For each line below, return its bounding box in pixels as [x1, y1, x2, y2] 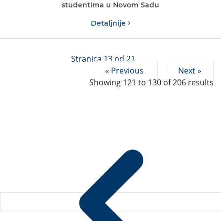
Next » [178, 65, 201, 76]
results [186, 76, 214, 88]
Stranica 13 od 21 [71, 53, 135, 64]
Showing [89, 76, 123, 88]
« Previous [105, 65, 146, 76]
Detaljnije [91, 18, 128, 28]
